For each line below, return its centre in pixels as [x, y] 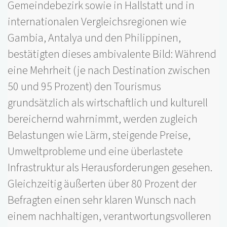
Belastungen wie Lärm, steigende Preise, [99, 136]
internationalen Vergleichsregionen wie [97, 22]
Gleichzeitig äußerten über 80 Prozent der [102, 184]
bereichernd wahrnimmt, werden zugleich [103, 119]
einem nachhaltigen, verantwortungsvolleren [109, 217]
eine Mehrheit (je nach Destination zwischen [109, 71]
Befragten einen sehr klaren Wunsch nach [102, 200]
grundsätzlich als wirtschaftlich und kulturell [108, 103]
